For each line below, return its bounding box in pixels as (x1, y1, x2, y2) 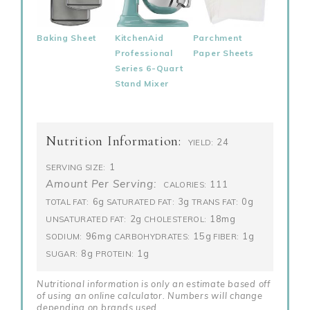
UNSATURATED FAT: (46, 214, 127, 225)
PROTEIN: (95, 248, 134, 259)
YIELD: (188, 137, 214, 148)
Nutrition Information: (46, 133, 181, 150)
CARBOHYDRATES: (113, 231, 190, 242)
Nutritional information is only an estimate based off (37, 277, 271, 289)
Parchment (192, 32, 242, 43)
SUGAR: (46, 248, 78, 259)
